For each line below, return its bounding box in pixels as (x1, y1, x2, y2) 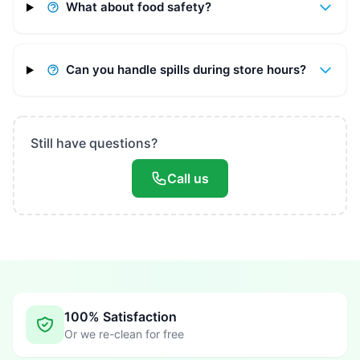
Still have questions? (31, 135, 157, 152)
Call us (167, 170, 209, 187)
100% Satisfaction (64, 309, 177, 325)
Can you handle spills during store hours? (65, 62, 306, 78)
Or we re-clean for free (64, 327, 184, 342)
